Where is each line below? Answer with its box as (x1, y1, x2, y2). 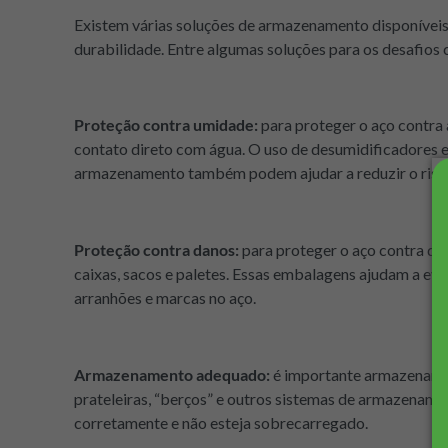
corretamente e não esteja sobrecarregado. (74, 413, 368, 433)
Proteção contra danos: (74, 240, 239, 260)
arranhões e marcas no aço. (74, 288, 256, 308)
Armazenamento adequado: (74, 365, 270, 385)
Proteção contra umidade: (74, 115, 258, 135)
